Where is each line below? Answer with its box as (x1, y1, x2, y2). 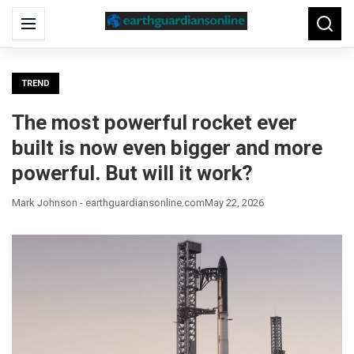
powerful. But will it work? (12, 161, 253, 185)
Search (307, 15, 345, 31)
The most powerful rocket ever (12, 111, 297, 134)
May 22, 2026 (205, 197, 264, 209)
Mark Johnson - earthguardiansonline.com (12, 197, 205, 209)
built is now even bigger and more (12, 136, 322, 160)
